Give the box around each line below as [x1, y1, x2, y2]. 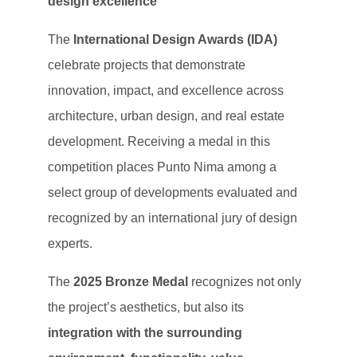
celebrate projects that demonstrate [48, 58, 245, 72]
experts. [48, 237, 92, 250]
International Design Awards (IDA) [73, 33, 277, 46]
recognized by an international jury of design [48, 211, 297, 225]
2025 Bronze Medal [73, 275, 188, 288]
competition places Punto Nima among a [48, 160, 277, 174]
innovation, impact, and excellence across [48, 84, 284, 97]
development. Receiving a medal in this [48, 135, 270, 148]
